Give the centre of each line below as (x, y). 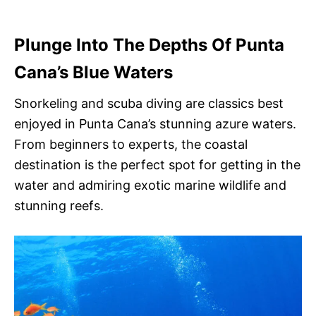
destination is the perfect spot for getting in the (157, 165)
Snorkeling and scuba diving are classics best (149, 104)
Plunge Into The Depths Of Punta (149, 45)
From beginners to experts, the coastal (131, 145)
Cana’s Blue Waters (93, 73)
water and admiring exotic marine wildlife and (150, 186)
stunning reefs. (59, 206)
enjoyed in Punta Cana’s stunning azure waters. (155, 124)
